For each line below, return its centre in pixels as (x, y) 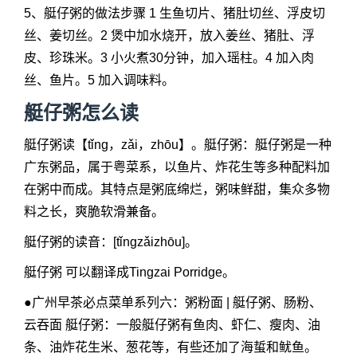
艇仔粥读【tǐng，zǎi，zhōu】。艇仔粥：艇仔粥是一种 (178, 145)
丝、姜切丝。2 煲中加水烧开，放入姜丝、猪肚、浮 (169, 35)
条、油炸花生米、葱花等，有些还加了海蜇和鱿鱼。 (171, 347)
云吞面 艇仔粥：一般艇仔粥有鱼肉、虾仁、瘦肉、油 (172, 325)
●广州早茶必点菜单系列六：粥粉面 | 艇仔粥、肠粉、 (173, 302)
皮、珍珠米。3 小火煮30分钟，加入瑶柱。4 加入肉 (169, 58)
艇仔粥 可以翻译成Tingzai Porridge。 (129, 272)
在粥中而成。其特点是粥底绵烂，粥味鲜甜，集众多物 (177, 189)
